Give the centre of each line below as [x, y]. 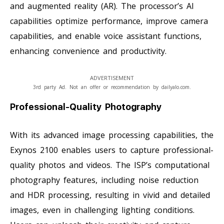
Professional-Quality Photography [86, 106]
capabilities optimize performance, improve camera [109, 21]
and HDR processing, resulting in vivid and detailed [110, 195]
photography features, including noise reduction [104, 180]
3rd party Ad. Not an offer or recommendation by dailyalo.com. [112, 87]
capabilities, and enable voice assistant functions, [106, 36]
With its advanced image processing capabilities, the [112, 135]
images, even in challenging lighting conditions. [102, 210]
